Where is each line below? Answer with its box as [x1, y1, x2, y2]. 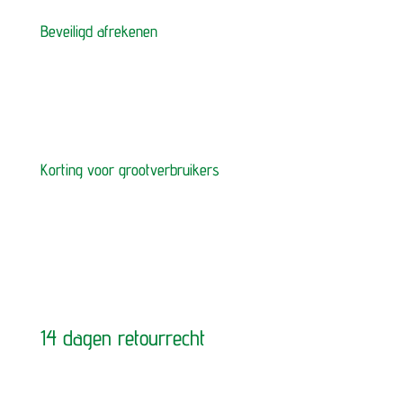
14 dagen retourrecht [40, 325, 205, 352]
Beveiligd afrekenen [40, 22, 157, 41]
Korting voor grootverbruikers [40, 160, 219, 180]
